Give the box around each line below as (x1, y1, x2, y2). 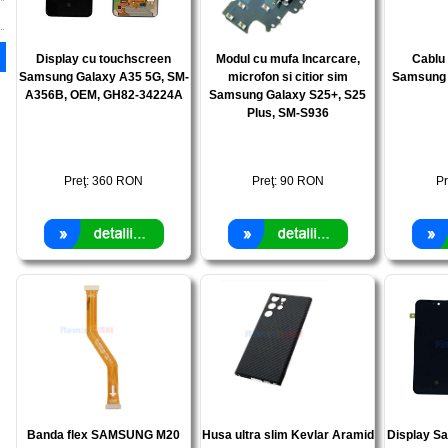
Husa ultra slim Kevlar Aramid (201, 428, 374, 442)
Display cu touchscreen (36, 52, 171, 66)
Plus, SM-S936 (246, 106, 329, 120)
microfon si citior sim (227, 70, 348, 84)
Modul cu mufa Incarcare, (215, 52, 360, 66)
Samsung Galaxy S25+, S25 (209, 88, 366, 102)
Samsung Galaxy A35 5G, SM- (18, 70, 189, 84)
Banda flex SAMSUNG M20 (27, 428, 180, 442)
